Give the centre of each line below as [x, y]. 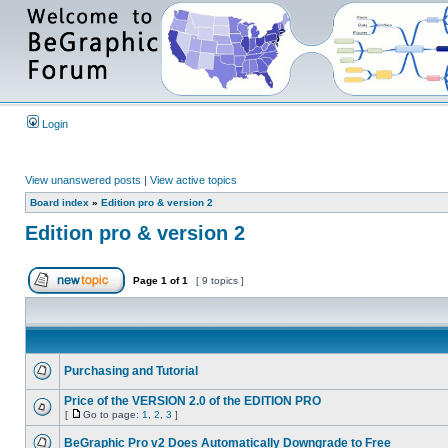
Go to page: [112, 414]
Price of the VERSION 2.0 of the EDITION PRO [192, 401]
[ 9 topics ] [220, 280]
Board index [59, 202]
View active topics [193, 180]
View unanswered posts [83, 180]
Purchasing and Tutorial [131, 371]
